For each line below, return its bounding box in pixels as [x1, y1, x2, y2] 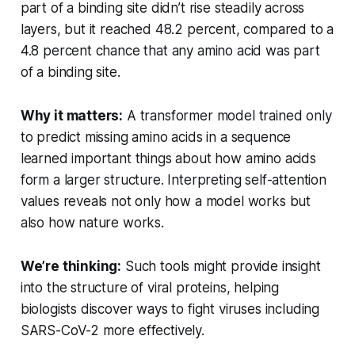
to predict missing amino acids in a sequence [20, 129, 292, 146]
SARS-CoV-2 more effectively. [20, 323, 204, 339]
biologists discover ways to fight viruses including [20, 301, 320, 318]
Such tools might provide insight [121, 258, 321, 275]
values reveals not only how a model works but [20, 193, 311, 210]
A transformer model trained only [123, 108, 332, 124]
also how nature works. [20, 215, 164, 231]
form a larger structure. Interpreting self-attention [20, 172, 326, 189]
